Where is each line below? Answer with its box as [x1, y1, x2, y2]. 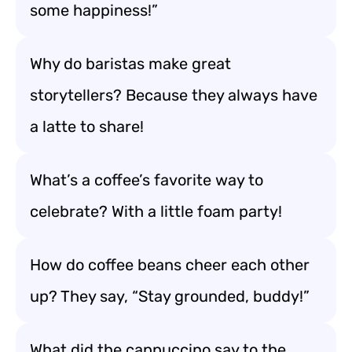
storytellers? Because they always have [30, 86, 317, 104]
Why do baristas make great [30, 54, 231, 73]
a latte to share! [30, 117, 144, 136]
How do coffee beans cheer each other [30, 255, 310, 274]
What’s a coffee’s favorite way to [30, 170, 263, 189]
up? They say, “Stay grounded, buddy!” [30, 287, 310, 306]
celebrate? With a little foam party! [30, 202, 282, 221]
